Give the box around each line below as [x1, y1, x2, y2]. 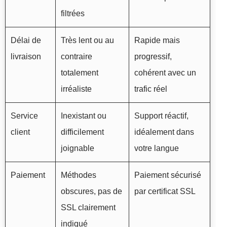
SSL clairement [61, 203, 116, 212]
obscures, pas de [61, 187, 122, 196]
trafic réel [134, 85, 167, 94]
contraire [61, 52, 92, 61]
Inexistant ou [61, 111, 106, 121]
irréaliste [61, 85, 92, 94]
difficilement [61, 128, 104, 137]
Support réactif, [134, 111, 188, 121]
